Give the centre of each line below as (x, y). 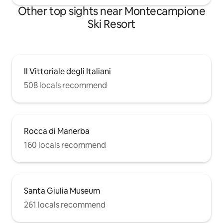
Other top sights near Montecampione (111, 11)
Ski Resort (111, 24)
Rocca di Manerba (57, 131)
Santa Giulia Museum (62, 191)
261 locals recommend (65, 205)
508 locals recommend (65, 86)
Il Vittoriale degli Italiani (67, 72)
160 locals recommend (65, 145)
